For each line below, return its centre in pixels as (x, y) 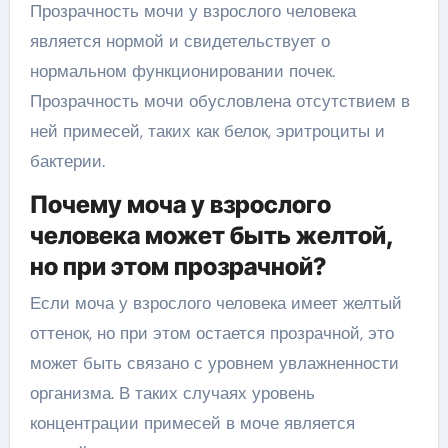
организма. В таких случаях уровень (172, 393)
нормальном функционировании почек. (182, 70)
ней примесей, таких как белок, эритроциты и (207, 130)
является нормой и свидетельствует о (179, 40)
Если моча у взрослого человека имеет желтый (215, 303)
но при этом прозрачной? (177, 266)
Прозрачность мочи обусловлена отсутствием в (219, 100)
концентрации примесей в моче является (192, 423)
